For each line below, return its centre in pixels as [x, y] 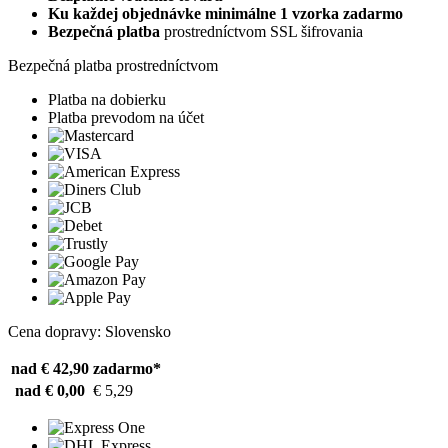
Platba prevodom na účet [126, 117]
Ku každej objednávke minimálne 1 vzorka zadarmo [225, 13]
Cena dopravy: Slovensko [89, 331]
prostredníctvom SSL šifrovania [261, 31]
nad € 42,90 [50, 368]
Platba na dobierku [107, 99]
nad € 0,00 [50, 390]
